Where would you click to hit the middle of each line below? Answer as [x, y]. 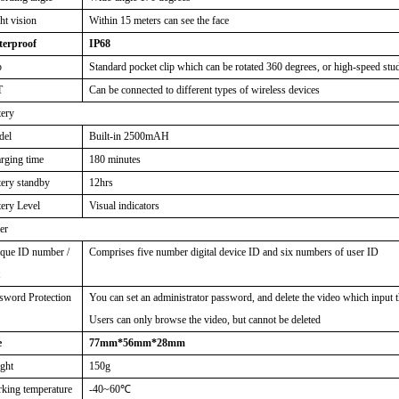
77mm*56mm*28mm [138, 343]
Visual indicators [125, 206]
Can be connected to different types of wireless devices [205, 90]
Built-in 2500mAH [130, 136]
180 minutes [115, 159]
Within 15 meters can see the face [159, 20]
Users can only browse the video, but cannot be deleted [205, 320]
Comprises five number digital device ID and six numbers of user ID [234, 252]
